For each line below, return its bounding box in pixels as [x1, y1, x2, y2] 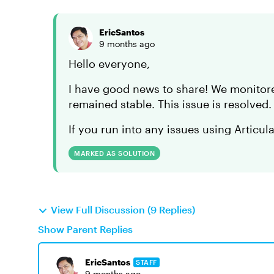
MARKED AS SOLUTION [74, 149, 155, 157]
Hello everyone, [68, 57, 150, 70]
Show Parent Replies [38, 223, 133, 235]
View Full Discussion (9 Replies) [51, 204, 195, 215]
